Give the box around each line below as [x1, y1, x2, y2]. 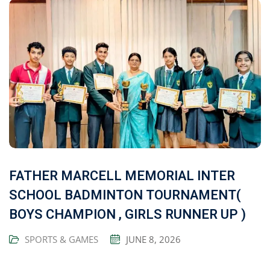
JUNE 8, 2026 [126, 233, 181, 246]
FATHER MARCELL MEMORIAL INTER [9, 166, 235, 186]
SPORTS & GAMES [25, 233, 98, 246]
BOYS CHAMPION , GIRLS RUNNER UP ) [9, 205, 246, 225]
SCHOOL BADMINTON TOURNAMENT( [9, 186, 241, 206]
